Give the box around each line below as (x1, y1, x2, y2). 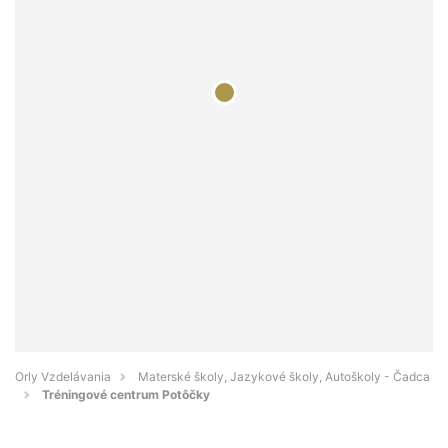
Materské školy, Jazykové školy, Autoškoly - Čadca (138, 369, 430, 385)
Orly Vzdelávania (15, 369, 111, 385)
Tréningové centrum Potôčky (42, 387, 210, 403)
